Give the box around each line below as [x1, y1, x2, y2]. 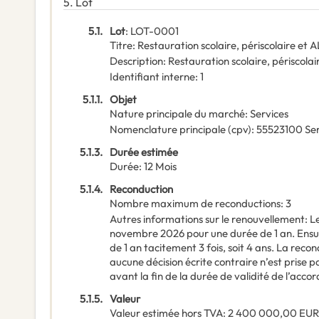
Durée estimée [110, 145, 178, 159]
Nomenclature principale [110, 122, 226, 137]
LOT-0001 [130, 24, 179, 38]
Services [250, 107, 288, 121]
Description [110, 54, 163, 68]
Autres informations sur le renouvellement [110, 212, 305, 226]
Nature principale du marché [110, 107, 245, 121]
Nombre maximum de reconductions [110, 197, 281, 211]
